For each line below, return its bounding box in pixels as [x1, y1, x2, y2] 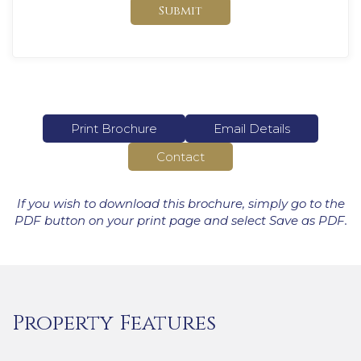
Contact [156, 149, 205, 165]
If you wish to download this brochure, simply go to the [16, 196, 345, 212]
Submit [158, 2, 202, 20]
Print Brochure [71, 121, 157, 137]
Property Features [12, 309, 216, 338]
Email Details [214, 121, 290, 137]
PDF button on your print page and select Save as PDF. [14, 213, 347, 229]
